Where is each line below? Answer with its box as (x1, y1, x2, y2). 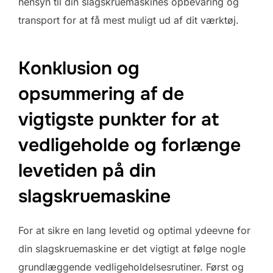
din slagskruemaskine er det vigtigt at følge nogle (18, 243, 246, 255)
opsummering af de (18, 82, 184, 106)
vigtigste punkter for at (18, 108, 219, 132)
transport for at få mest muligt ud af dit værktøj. (18, 13, 239, 26)
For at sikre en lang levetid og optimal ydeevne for (18, 224, 250, 237)
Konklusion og (18, 57, 140, 80)
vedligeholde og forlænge (18, 133, 241, 157)
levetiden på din (18, 159, 156, 183)
